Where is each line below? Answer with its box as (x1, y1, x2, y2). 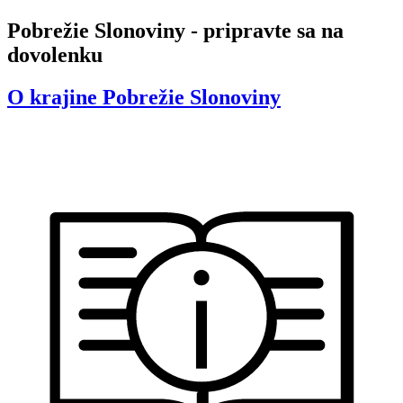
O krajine (7, 85, 97, 109)
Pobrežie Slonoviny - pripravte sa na (7, 18, 344, 42)
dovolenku (7, 42, 103, 67)
